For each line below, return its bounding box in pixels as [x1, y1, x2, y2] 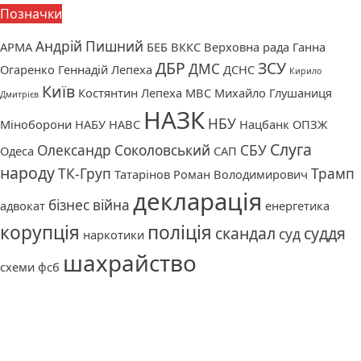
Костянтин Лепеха [78, 84, 182, 101]
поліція [147, 219, 212, 245]
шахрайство [63, 247, 197, 278]
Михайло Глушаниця [214, 84, 332, 101]
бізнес [48, 195, 89, 214]
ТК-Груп [58, 164, 111, 183]
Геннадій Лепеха [58, 60, 152, 77]
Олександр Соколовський [37, 140, 210, 160]
